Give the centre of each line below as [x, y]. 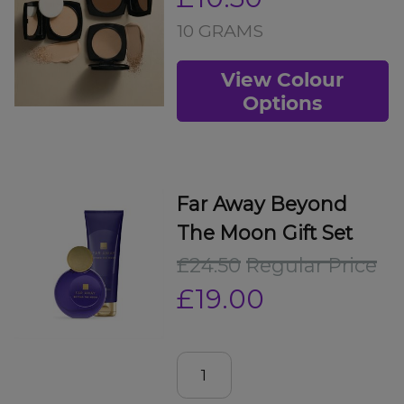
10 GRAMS [220, 31]
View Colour [283, 80]
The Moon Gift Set [264, 233]
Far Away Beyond [262, 204]
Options [283, 103]
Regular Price [311, 265]
